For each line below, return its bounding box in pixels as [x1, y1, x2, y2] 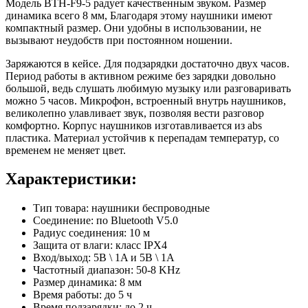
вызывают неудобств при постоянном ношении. [5, 34, 232, 46]
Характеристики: [5, 170, 137, 188]
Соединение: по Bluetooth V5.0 [33, 214, 178, 227]
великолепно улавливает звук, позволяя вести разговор [5, 107, 264, 119]
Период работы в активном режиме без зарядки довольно [5, 69, 276, 82]
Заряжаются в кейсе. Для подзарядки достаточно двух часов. [5, 57, 289, 69]
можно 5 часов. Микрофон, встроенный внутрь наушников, [5, 94, 286, 107]
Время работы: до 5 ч [33, 289, 132, 301]
